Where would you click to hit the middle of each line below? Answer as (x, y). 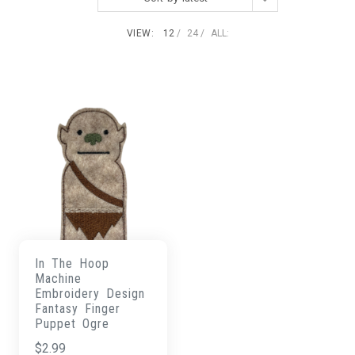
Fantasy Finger (78, 308)
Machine (59, 278)
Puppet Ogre (73, 323)
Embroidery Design (90, 293)
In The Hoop (73, 263)
